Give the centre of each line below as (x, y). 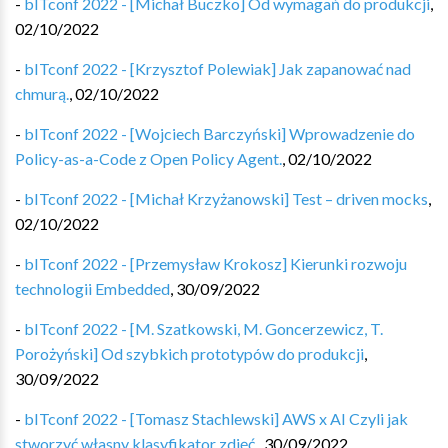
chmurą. (42, 93)
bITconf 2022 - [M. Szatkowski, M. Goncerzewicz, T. (203, 328)
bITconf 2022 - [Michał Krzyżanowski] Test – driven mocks (226, 198)
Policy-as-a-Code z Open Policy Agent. (148, 158)
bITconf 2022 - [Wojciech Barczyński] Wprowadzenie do (219, 133)
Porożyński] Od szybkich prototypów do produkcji (189, 353)
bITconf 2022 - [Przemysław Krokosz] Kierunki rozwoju (215, 263)
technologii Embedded (92, 288)
